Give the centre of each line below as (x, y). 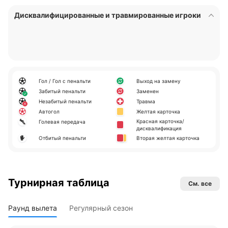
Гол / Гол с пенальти (65, 81)
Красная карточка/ (160, 121)
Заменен (148, 91)
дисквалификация (159, 128)
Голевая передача (62, 122)
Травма (146, 101)
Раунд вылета (33, 208)
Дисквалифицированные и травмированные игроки (108, 15)
